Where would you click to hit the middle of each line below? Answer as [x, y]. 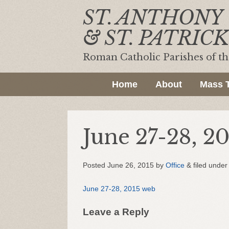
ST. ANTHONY [153, 18]
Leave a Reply [116, 212]
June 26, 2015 [131, 165]
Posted [95, 165]
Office [175, 165]
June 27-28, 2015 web [119, 189]
